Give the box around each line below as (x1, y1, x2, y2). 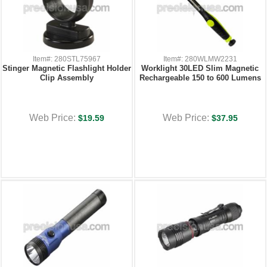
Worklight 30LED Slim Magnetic (141, 64, 259, 73)
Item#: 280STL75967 (32, 54, 101, 63)
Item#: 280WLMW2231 (163, 54, 237, 63)
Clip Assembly (39, 73, 94, 82)
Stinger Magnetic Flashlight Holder (2, 64, 131, 73)
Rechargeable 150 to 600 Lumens (139, 73, 261, 82)
